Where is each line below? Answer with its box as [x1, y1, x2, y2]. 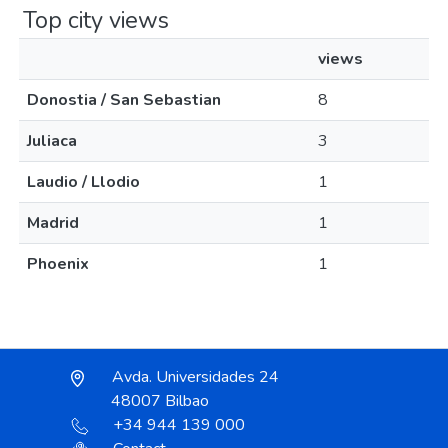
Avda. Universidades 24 [108, 366, 279, 388]
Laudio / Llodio [27, 171, 140, 193]
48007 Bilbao [111, 390, 209, 412]
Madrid [27, 212, 79, 234]
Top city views [23, 4, 169, 36]
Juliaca [27, 130, 77, 152]
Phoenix [27, 253, 89, 275]
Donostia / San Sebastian [27, 89, 221, 111]
